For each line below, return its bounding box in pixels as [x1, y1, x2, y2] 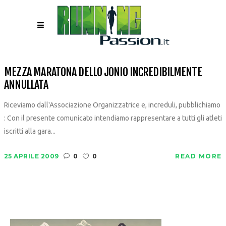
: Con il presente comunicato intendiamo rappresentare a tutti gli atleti [4, 114, 222, 122]
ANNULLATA [4, 78, 48, 91]
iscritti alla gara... [4, 127, 55, 135]
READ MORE [175, 152, 222, 160]
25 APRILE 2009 [4, 152, 59, 160]
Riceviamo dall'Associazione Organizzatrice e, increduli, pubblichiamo [4, 101, 220, 109]
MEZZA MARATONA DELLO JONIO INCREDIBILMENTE [4, 65, 202, 79]
